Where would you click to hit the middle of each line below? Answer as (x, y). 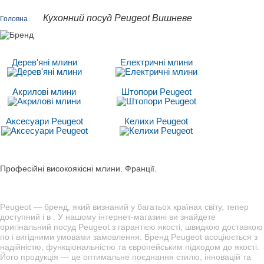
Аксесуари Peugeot (44, 121)
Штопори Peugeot (156, 92)
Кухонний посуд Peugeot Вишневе (118, 18)
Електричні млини (156, 62)
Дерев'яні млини (44, 62)
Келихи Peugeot (156, 121)
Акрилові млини (44, 92)
